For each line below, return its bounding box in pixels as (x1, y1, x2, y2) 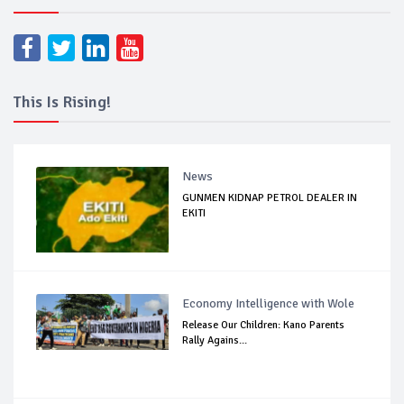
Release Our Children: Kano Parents (182, 318, 345, 333)
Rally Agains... (182, 334, 248, 348)
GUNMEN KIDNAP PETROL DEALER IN (182, 191, 358, 206)
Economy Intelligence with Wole (182, 296, 355, 312)
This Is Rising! (14, 92, 111, 113)
